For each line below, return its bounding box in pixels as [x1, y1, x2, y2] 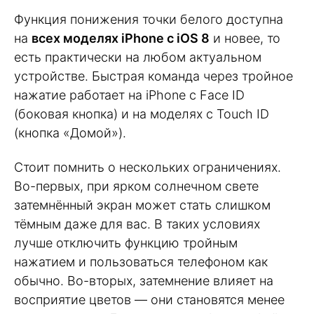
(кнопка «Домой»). [14, 125, 126, 141]
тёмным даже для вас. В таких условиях [14, 216, 260, 231]
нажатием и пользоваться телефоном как [14, 254, 268, 269]
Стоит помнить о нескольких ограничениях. [14, 159, 281, 175]
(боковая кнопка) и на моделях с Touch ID [14, 107, 269, 122]
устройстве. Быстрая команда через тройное [14, 69, 293, 84]
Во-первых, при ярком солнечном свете [14, 178, 259, 193]
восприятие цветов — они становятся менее [14, 292, 285, 307]
